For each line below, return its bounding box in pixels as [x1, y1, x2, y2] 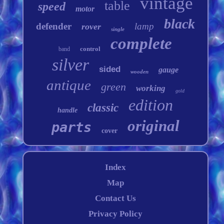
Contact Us [94, 193, 136, 203]
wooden [130, 68, 149, 74]
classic [87, 101, 119, 114]
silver [52, 55, 89, 74]
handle [57, 106, 78, 114]
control [80, 45, 101, 52]
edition [128, 96, 173, 114]
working [135, 83, 165, 93]
